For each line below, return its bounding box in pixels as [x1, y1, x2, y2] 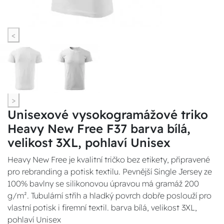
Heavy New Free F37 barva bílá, [7, 121, 190, 136]
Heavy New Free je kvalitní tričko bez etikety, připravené [7, 154, 210, 164]
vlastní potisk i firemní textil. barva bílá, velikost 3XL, [7, 202, 197, 212]
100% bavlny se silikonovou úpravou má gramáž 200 [7, 178, 199, 188]
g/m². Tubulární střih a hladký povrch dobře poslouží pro [7, 190, 211, 200]
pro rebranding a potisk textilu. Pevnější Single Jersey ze [7, 166, 212, 176]
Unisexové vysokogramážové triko [7, 107, 208, 122]
